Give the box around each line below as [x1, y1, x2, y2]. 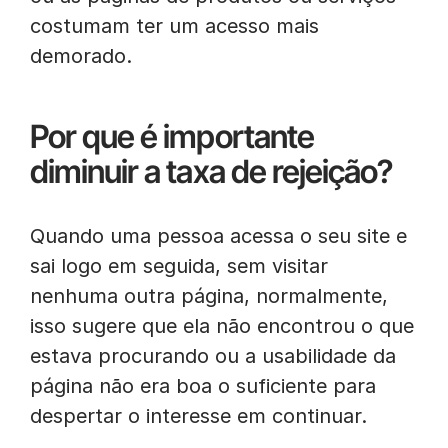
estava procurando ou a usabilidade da [30, 344, 396, 368]
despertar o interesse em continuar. [30, 404, 367, 428]
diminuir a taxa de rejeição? [30, 152, 393, 191]
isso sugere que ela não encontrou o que [30, 314, 414, 338]
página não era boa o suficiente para [30, 374, 376, 398]
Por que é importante [30, 117, 314, 156]
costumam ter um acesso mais [30, 14, 319, 38]
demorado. [30, 44, 132, 68]
